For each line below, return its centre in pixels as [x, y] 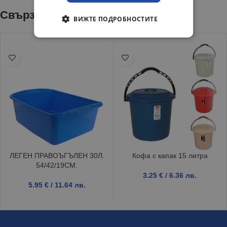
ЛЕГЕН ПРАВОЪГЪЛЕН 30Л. [57, 156]
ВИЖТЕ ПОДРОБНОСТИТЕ [116, 19]
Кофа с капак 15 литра [170, 156]
